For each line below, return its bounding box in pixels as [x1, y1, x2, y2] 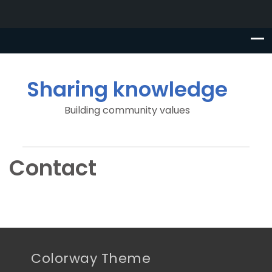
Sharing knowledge [26, 75, 228, 104]
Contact [9, 153, 97, 183]
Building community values [64, 103, 190, 117]
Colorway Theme [31, 249, 151, 268]
